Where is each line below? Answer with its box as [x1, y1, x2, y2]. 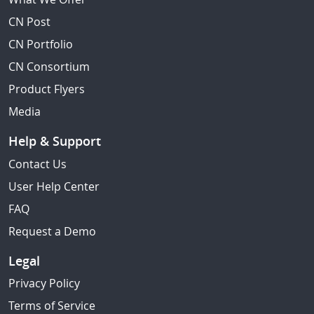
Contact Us [8, 156, 67, 172]
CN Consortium [8, 59, 90, 74]
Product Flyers [8, 81, 85, 97]
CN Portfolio [8, 36, 73, 52]
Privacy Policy [8, 275, 80, 291]
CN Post [8, 14, 50, 29]
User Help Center [8, 178, 100, 194]
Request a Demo [8, 223, 96, 239]
